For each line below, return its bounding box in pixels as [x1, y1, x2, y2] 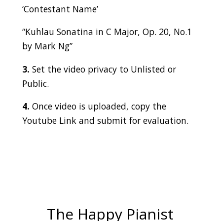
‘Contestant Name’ [22, 2, 98, 15]
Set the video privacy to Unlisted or [29, 63, 176, 75]
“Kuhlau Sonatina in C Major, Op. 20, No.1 [22, 26, 192, 38]
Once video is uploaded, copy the [29, 100, 166, 112]
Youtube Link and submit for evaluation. [22, 114, 188, 127]
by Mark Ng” [22, 40, 73, 52]
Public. [22, 77, 49, 89]
